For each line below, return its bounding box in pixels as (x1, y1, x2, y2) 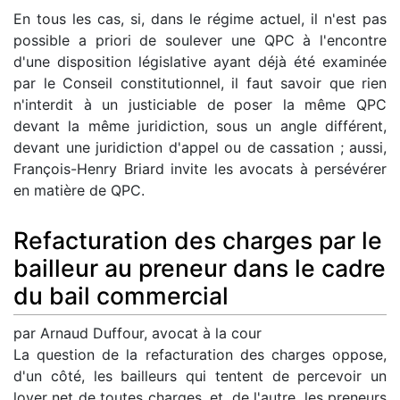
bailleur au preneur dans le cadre (13, 254, 386, 283)
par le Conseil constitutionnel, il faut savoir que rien (13, 74, 387, 93)
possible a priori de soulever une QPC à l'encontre (13, 31, 387, 50)
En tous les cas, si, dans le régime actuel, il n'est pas (13, 10, 387, 29)
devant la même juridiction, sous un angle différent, (13, 117, 387, 136)
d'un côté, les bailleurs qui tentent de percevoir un (13, 366, 387, 385)
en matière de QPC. (13, 181, 145, 200)
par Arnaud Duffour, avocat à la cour (13, 323, 262, 342)
